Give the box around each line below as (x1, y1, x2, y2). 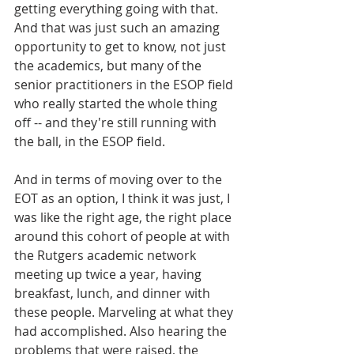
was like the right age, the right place (14, 209, 235, 227)
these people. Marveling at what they (14, 303, 236, 322)
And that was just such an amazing (14, 19, 223, 37)
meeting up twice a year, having (14, 265, 205, 284)
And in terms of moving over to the (14, 171, 225, 189)
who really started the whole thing (14, 95, 220, 113)
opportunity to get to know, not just (14, 38, 229, 56)
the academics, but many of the (14, 57, 205, 75)
